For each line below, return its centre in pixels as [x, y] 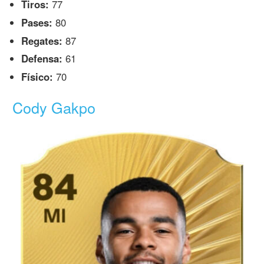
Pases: [37, 22]
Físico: [37, 77]
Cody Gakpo [54, 107]
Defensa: [42, 59]
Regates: [42, 40]
